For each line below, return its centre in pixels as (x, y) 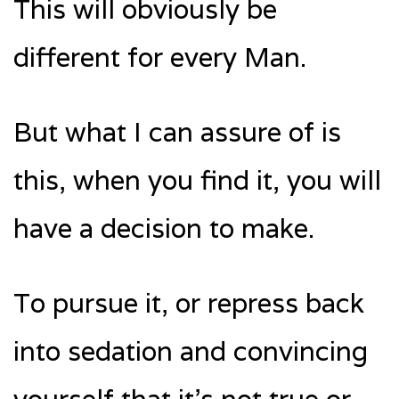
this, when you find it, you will (197, 181)
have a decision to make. (164, 229)
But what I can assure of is (177, 133)
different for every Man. (160, 58)
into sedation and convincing (191, 352)
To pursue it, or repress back (189, 304)
